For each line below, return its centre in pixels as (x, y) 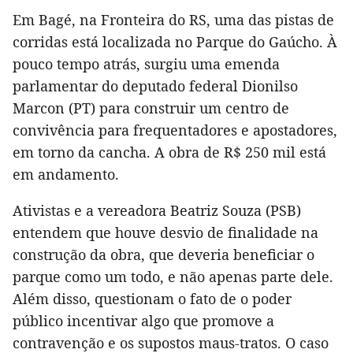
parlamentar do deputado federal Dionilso (155, 85)
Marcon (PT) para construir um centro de (151, 108)
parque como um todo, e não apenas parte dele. (173, 276)
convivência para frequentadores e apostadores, (175, 130)
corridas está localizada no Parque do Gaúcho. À (175, 41)
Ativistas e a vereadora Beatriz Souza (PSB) (157, 210)
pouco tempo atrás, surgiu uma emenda (146, 63)
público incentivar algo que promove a (143, 320)
